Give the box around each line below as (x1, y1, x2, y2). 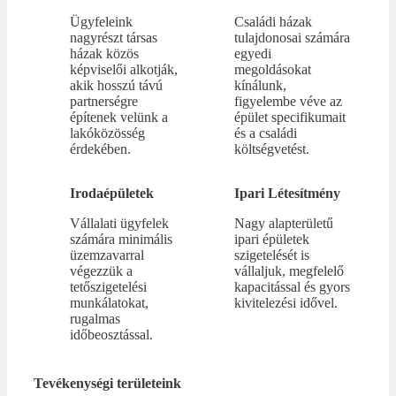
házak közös (69, 46, 139, 62)
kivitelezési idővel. (233, 295, 338, 311)
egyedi (233, 46, 271, 62)
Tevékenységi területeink (34, 376, 181, 392)
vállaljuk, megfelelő (233, 263, 344, 279)
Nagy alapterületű (233, 216, 333, 232)
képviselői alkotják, (69, 62, 178, 78)
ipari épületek (233, 232, 309, 247)
